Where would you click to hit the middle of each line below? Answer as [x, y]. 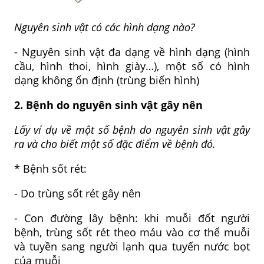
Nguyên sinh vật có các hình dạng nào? [104, 27]
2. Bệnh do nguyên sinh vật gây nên [108, 105]
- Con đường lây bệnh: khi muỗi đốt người [132, 218]
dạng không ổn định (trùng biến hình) [106, 80]
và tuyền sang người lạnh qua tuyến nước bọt [132, 247]
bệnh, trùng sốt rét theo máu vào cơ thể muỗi [132, 232]
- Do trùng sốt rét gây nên [77, 194]
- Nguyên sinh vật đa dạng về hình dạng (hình [132, 52]
